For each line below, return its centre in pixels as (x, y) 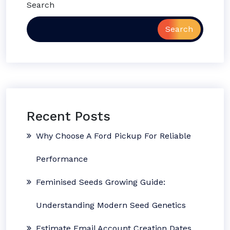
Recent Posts (69, 116)
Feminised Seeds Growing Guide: (101, 182)
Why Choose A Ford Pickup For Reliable (113, 136)
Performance (62, 159)
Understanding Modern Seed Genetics (111, 205)
